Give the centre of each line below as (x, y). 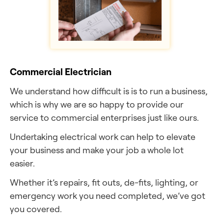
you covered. (36, 209)
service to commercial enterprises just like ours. (104, 117)
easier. (22, 163)
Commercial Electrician (61, 71)
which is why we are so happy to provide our (97, 104)
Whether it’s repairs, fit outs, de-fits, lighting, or (104, 182)
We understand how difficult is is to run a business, (109, 91)
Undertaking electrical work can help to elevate (103, 137)
